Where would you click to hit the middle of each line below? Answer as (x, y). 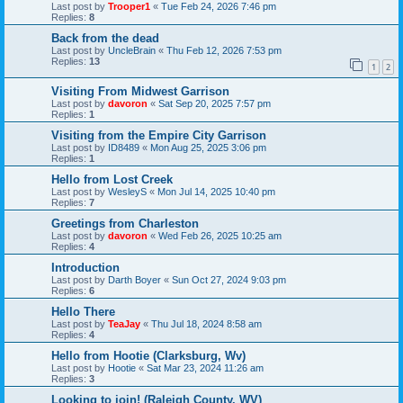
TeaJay (124, 324)
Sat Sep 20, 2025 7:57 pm (215, 104)
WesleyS (127, 192)
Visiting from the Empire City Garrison (159, 136)
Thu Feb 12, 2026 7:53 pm (224, 51)
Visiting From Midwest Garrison (140, 92)
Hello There (83, 312)
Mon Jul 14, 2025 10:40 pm (216, 192)
